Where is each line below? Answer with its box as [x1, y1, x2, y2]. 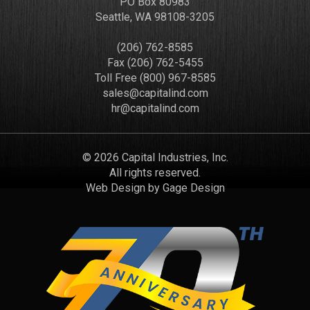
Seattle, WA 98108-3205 [95, 10, 215, 24]
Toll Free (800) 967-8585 [94, 71, 216, 84]
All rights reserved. [109, 166, 201, 179]
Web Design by [85, 181, 163, 194]
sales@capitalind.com [102, 86, 208, 100]
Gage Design [162, 181, 225, 194]
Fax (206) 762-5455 [107, 56, 203, 69]
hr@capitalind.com [111, 102, 199, 115]
